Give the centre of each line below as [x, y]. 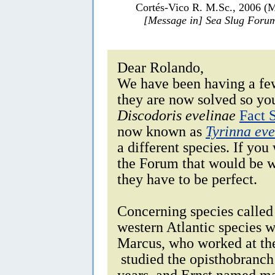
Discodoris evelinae [176, 115]
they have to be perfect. [187, 179]
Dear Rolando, [161, 67]
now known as [161, 131]
